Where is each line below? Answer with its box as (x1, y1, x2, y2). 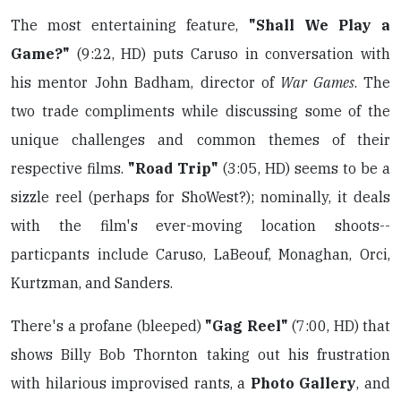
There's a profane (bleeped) (11, 317, 205, 335)
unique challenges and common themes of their (11, 131, 390, 149)
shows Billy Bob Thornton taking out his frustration (11, 346, 390, 363)
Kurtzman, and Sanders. (11, 274, 173, 292)
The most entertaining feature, (11, 16, 249, 34)
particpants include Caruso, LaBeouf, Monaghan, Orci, (11, 245, 390, 263)
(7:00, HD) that (287, 317, 390, 335)
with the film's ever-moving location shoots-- (11, 217, 390, 235)
